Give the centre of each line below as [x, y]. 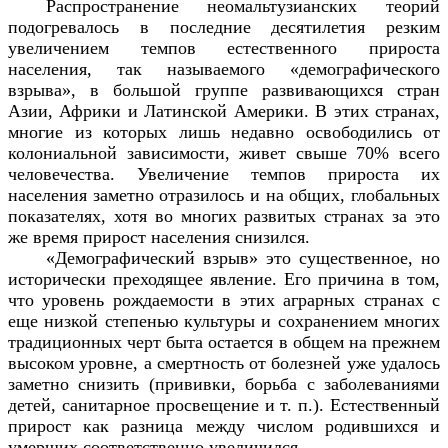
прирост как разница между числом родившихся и [224, 425]
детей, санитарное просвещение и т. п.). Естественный [224, 404]
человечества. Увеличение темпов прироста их [224, 173]
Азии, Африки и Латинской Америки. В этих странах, [224, 110]
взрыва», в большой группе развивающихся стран [224, 89]
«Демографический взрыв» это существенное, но [242, 257]
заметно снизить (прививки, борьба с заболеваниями [224, 383]
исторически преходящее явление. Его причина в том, [224, 278]
